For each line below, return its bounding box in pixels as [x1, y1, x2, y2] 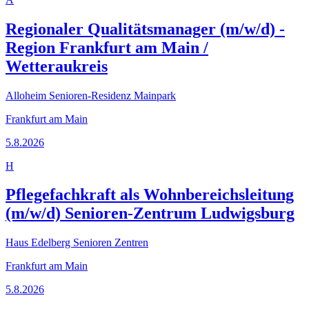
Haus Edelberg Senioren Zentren [6, 237, 148, 249]
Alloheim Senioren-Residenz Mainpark [6, 89, 176, 101]
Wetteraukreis [6, 57, 108, 75]
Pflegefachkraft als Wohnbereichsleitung [6, 186, 294, 204]
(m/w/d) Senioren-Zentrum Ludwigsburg [6, 204, 295, 223]
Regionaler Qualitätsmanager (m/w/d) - [6, 19, 285, 38]
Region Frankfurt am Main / [6, 38, 208, 57]
